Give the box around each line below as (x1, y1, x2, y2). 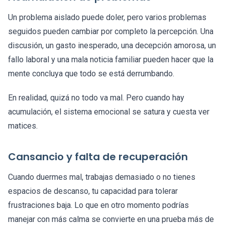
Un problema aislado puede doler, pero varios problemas (8, 13, 206, 23)
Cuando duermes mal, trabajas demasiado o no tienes (8, 172, 195, 182)
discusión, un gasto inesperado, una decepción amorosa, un (8, 41, 216, 51)
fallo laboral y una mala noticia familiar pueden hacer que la (8, 55, 213, 65)
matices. (8, 121, 38, 131)
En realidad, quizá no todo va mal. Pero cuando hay (8, 93, 184, 103)
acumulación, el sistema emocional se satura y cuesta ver (8, 107, 209, 117)
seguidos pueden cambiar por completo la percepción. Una (8, 27, 213, 37)
